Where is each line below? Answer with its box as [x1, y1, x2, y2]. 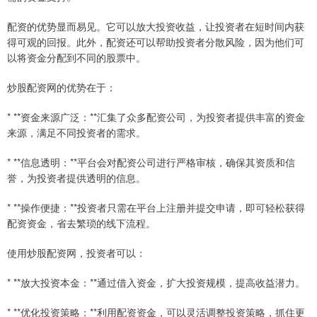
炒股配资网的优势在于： [7, 80, 116, 95]
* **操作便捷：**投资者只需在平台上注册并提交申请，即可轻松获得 [7, 200, 305, 215]
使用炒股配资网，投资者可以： [7, 246, 146, 260]
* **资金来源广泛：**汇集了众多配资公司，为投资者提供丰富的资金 [7, 110, 305, 125]
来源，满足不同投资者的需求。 [7, 125, 146, 140]
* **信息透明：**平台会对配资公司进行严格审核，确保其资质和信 [7, 155, 295, 170]
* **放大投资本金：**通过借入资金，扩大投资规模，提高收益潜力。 [7, 275, 305, 290]
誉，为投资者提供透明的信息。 [7, 171, 146, 185]
